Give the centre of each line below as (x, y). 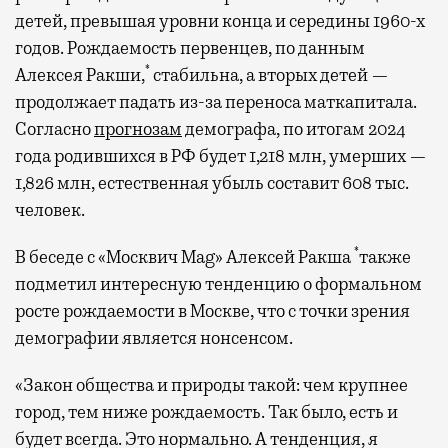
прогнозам (138, 128)
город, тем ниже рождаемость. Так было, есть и (206, 411)
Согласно (54, 128)
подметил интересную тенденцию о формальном (218, 283)
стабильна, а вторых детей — (269, 74)
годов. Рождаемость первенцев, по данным (190, 47)
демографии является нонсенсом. (154, 337)
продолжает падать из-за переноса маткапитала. (216, 101)
